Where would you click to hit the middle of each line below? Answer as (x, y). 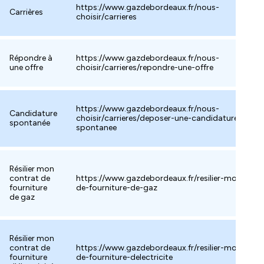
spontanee (96, 128)
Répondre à (31, 58)
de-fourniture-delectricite (124, 257)
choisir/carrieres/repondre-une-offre (145, 67)
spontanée (30, 123)
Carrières (26, 12)
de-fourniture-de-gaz (117, 188)
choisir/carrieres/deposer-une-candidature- (159, 118)
